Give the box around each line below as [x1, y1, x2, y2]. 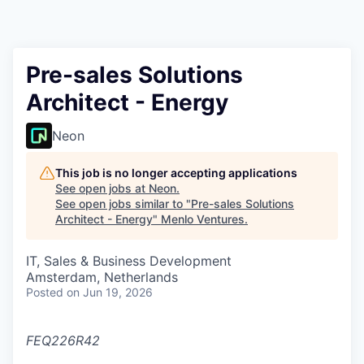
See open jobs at [55, 181, 149, 195]
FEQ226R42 [26, 332, 100, 349]
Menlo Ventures [161, 212, 245, 226]
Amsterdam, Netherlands [26, 269, 178, 285]
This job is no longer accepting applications [55, 166, 297, 180]
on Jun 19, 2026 [67, 285, 153, 299]
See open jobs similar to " [55, 197, 191, 210]
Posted [26, 285, 63, 299]
